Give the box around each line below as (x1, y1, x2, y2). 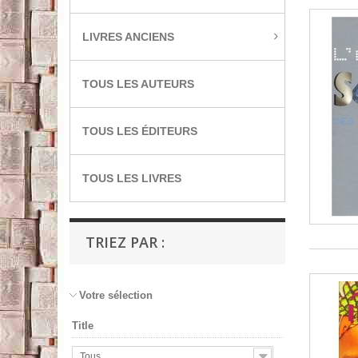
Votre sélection (79, 289, 153, 301)
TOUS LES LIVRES (82, 172, 181, 185)
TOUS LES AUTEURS (82, 78, 194, 90)
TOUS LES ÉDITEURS (82, 125, 197, 137)
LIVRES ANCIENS (82, 30, 174, 43)
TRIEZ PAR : (86, 233, 165, 252)
